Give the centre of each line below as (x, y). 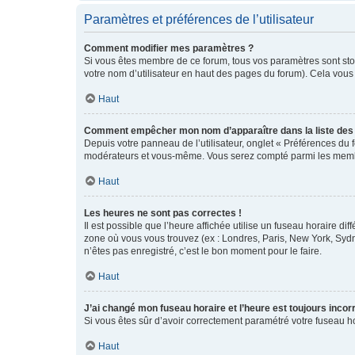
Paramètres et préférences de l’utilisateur (199, 19)
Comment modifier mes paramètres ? (169, 48)
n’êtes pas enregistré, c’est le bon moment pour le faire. (203, 251)
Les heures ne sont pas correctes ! (163, 213)
